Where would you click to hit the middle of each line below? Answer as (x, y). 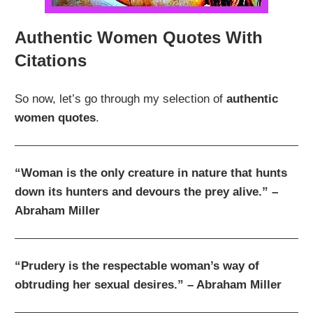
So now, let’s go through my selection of (121, 99)
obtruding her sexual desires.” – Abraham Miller (148, 285)
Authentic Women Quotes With (139, 37)
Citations (51, 60)
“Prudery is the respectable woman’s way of (137, 266)
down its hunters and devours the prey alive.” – (147, 192)
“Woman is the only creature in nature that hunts (151, 173)
